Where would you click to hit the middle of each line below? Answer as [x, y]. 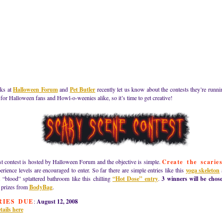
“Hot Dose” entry [135, 179]
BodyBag [41, 187]
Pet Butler [83, 89]
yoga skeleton [203, 170]
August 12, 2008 [57, 201]
